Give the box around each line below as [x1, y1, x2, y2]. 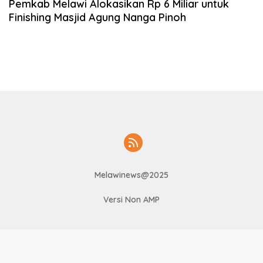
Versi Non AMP [103, 194, 160, 205]
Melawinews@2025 [95, 170, 168, 181]
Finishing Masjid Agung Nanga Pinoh [9, 11, 186, 24]
